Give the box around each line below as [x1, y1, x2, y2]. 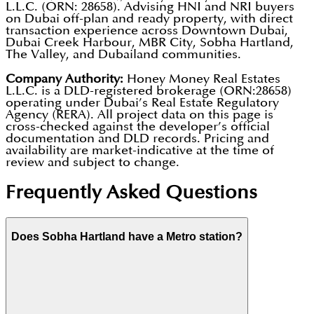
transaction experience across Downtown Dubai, [6, 25, 288, 37]
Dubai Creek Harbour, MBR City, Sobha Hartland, [6, 36, 294, 49]
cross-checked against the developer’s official [6, 121, 270, 133]
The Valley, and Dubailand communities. [6, 48, 241, 61]
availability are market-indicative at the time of [6, 144, 274, 157]
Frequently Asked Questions [6, 184, 257, 202]
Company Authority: [6, 73, 123, 86]
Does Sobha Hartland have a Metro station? [11, 230, 243, 243]
